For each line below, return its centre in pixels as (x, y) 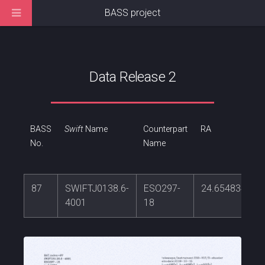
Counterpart (165, 130)
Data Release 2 (132, 77)
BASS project (132, 13)
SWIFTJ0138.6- (97, 189)
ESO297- (162, 189)
